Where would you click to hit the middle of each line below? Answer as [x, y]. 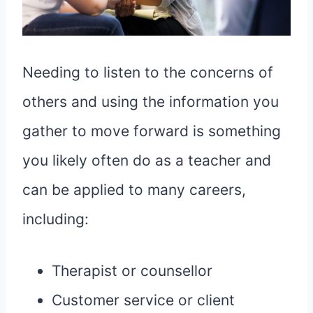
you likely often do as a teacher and [147, 161]
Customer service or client [143, 300]
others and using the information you [151, 102]
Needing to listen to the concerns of [148, 73]
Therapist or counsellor [132, 271]
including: [56, 219]
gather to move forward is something [152, 131]
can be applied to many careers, [134, 190]
